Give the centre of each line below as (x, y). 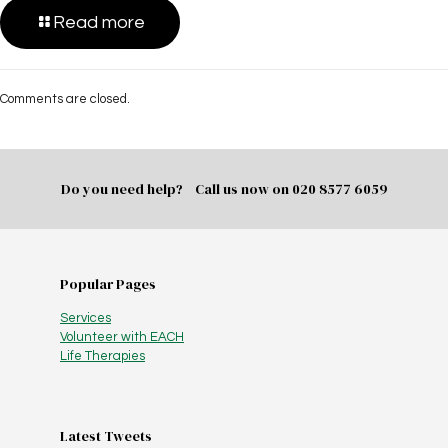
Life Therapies (102, 356)
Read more (99, 23)
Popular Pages (108, 284)
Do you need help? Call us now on (176, 189)
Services (85, 318)
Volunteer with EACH (122, 337)
